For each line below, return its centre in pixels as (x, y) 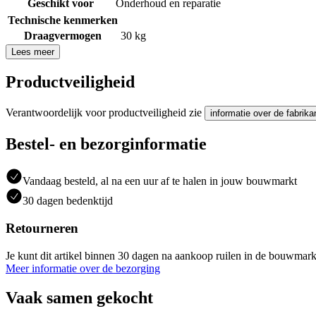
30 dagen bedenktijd (68, 201)
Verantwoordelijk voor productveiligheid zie (105, 113)
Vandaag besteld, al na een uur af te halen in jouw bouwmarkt (160, 181)
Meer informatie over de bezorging (83, 268)
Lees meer (33, 51)
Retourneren (42, 228)
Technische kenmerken (63, 20)
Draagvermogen (63, 35)
